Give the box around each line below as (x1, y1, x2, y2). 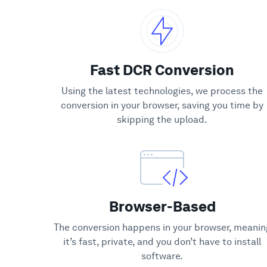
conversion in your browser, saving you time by (61, 100, 263, 111)
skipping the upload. (117, 114, 207, 125)
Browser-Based (108, 198, 216, 215)
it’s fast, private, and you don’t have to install (63, 236, 261, 247)
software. (141, 250, 183, 262)
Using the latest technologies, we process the (61, 85, 263, 97)
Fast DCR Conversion (90, 61, 234, 79)
